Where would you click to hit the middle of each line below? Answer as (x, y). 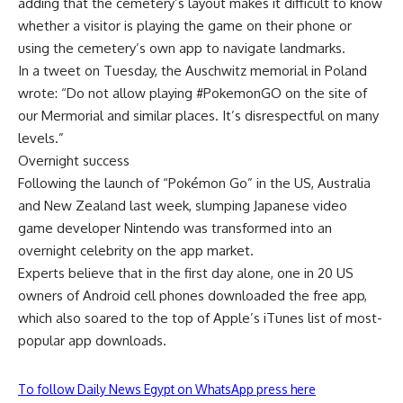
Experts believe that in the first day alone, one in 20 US (186, 273)
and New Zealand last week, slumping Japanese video (183, 205)
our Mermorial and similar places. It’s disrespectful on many (198, 115)
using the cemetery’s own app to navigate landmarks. (182, 48)
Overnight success (74, 160)
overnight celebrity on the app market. (136, 250)
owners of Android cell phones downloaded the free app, (193, 295)
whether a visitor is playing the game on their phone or (185, 25)
